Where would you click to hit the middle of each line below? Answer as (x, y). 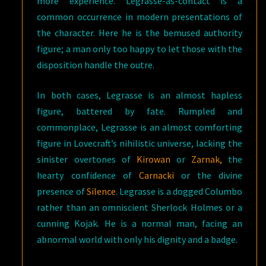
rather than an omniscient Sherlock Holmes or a (140, 207)
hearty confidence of (88, 175)
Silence (101, 191)
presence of (62, 191)
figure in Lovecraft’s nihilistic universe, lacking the (140, 143)
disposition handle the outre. (96, 64)
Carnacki (156, 175)
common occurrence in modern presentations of (140, 16)
